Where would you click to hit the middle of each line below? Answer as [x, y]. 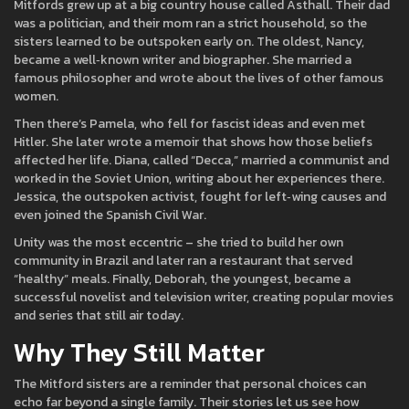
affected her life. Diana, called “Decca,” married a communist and [201, 160]
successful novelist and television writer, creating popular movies [204, 297]
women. [36, 96]
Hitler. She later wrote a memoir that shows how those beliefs [193, 142]
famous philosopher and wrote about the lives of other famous [199, 78]
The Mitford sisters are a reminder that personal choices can [190, 384]
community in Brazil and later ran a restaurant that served [183, 261]
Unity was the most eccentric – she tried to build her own [178, 242]
